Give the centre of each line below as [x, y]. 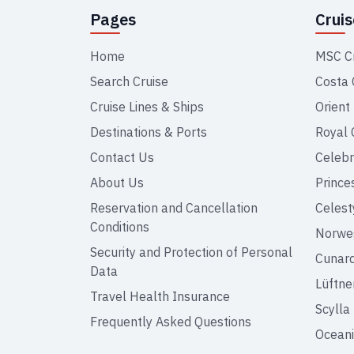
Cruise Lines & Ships [147, 107]
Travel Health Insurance [160, 296]
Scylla [333, 309]
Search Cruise [129, 81]
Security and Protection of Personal [191, 252]
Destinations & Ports [149, 132]
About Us [117, 183]
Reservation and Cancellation [174, 208]
